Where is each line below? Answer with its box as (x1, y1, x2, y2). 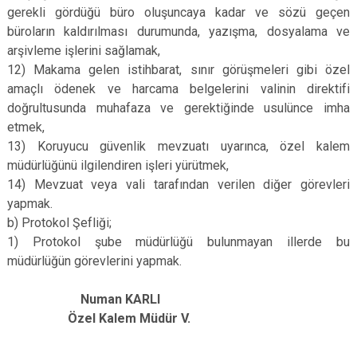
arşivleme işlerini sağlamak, (7, 43, 160, 58)
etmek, (7, 120, 45, 135)
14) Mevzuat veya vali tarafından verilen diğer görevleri (7, 177, 350, 192)
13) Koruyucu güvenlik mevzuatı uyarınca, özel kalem (7, 139, 350, 154)
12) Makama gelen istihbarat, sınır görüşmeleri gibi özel (7, 62, 350, 77)
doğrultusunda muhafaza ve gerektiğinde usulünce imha (7, 100, 350, 116)
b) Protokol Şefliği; (7, 215, 112, 230)
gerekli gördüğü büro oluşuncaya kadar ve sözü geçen (7, 5, 350, 20)
